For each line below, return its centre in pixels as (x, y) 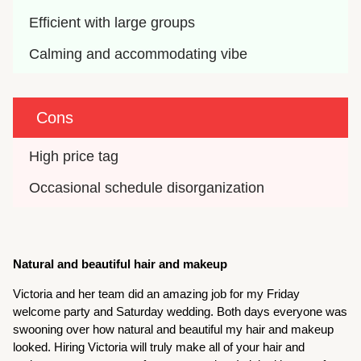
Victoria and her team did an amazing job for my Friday (157, 293)
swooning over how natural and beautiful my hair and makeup (174, 329)
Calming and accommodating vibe (139, 54)
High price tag (74, 156)
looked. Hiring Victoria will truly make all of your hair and (159, 346)
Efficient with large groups (112, 22)
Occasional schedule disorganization (147, 187)
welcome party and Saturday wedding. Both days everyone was (180, 311)
